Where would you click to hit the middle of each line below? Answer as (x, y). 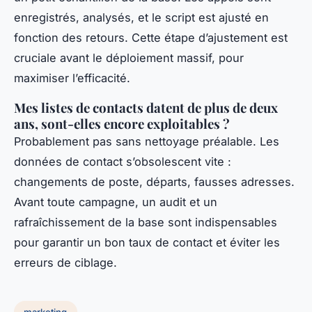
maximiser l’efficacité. (72, 78)
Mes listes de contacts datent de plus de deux (146, 108)
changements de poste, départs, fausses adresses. (154, 182)
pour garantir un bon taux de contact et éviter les (147, 243)
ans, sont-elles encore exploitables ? (122, 124)
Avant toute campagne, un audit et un (116, 202)
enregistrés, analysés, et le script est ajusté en (141, 18)
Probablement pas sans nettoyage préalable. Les (147, 142)
